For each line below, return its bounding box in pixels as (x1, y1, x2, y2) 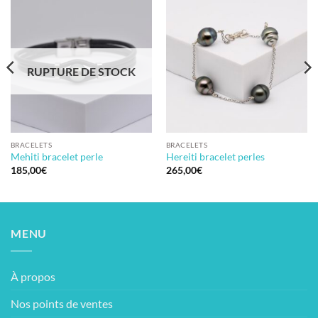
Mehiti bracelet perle (10, 151, 103, 163)
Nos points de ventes (11, 296, 113, 310)
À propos (11, 269, 55, 283)
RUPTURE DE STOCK (27, 64, 136, 78)
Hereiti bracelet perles (165, 151, 265, 163)
